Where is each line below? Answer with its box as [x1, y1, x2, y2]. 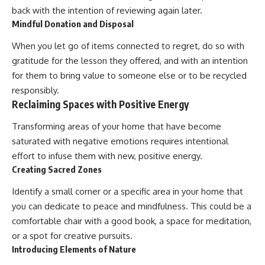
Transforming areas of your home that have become [12, 121, 221, 132]
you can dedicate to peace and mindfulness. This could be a [12, 200, 251, 212]
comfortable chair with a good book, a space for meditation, [12, 215, 251, 227]
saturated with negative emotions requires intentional [12, 135, 228, 147]
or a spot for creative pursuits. [12, 230, 132, 241]
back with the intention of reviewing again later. [12, 5, 202, 17]
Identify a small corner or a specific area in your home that [12, 185, 243, 197]
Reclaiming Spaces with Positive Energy [12, 97, 189, 111]
